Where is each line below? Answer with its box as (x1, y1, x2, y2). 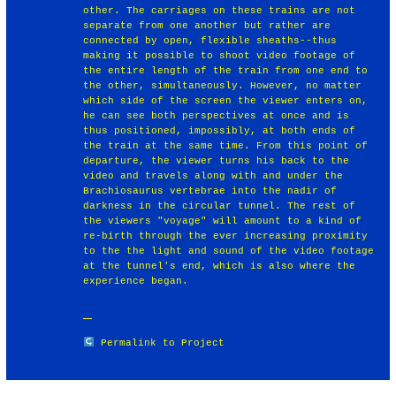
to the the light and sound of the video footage (83, 245, 375, 256)
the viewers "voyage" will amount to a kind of (83, 215, 362, 226)
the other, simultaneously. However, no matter (83, 80, 362, 91)
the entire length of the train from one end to (83, 65, 369, 76)
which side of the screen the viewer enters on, (83, 95, 369, 106)
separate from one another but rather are (83, 19, 331, 31)
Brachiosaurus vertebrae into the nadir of (83, 185, 338, 196)
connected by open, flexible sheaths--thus (83, 34, 338, 46)
